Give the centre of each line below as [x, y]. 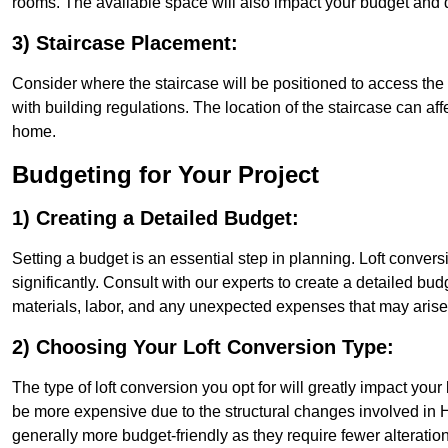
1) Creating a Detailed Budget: [155, 218]
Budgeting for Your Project [165, 175]
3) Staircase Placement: [125, 43]
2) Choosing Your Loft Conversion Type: [203, 347]
